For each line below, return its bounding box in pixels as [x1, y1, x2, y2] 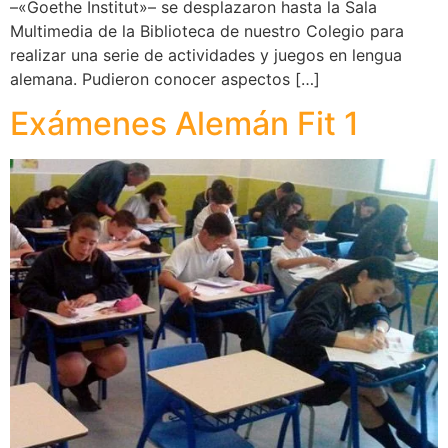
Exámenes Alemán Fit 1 [10, 104, 359, 144]
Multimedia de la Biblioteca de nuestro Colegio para [10, 20, 404, 41]
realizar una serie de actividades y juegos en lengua [10, 44, 402, 65]
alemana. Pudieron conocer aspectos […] [10, 68, 320, 89]
